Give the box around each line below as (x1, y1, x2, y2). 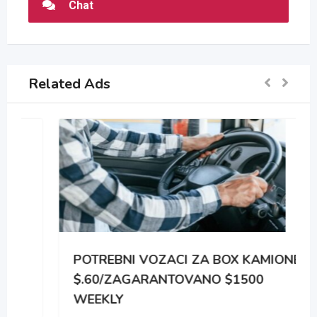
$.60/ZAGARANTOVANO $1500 (37, 271, 228, 289)
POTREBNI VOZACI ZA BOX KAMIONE (37, 251, 265, 269)
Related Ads (28, 74, 110, 93)
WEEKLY (37, 291, 88, 309)
